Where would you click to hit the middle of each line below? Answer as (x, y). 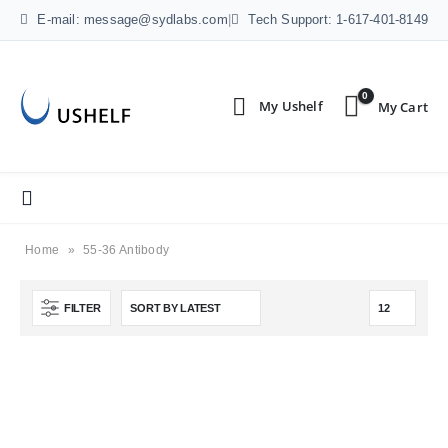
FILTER (82, 308)
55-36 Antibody (126, 250)
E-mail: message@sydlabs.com (130, 19)
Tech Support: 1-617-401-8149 (336, 19)
